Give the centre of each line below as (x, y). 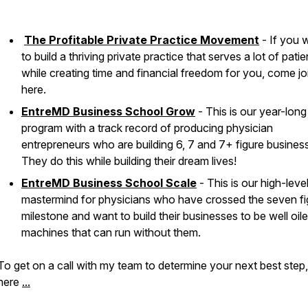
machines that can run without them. (111, 232)
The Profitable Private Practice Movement (142, 40)
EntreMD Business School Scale (109, 183)
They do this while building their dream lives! (129, 161)
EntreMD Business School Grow (108, 111)
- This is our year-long (251, 111)
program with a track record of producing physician (147, 128)
